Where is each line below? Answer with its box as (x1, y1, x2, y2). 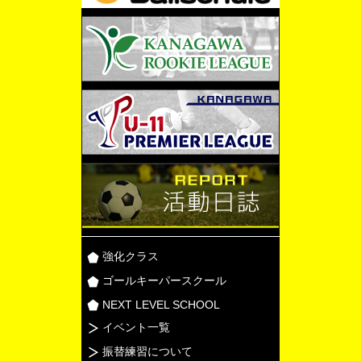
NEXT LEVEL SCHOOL (102, 297, 220, 311)
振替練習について (102, 344, 193, 358)
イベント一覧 (102, 320, 170, 334)
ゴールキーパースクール (102, 273, 226, 287)
